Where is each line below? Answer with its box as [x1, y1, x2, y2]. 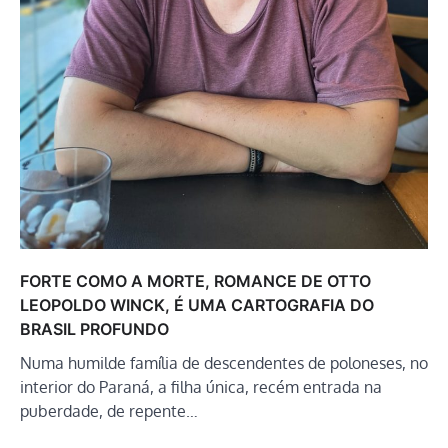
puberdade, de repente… [20, 401, 198, 422]
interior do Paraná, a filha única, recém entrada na [20, 377, 382, 398]
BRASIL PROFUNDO [20, 319, 169, 340]
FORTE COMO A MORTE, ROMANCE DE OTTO [20, 271, 371, 292]
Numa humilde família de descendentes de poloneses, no [20, 353, 428, 374]
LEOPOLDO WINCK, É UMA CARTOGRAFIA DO [20, 295, 374, 316]
